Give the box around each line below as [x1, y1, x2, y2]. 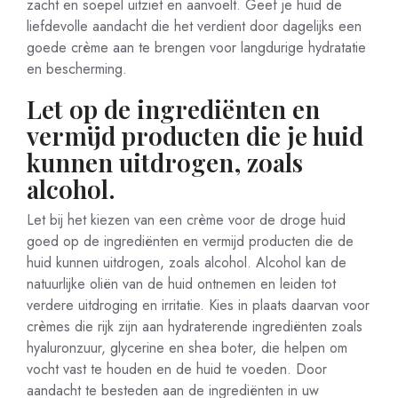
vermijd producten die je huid [27, 119, 363, 152]
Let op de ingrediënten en [27, 92, 320, 125]
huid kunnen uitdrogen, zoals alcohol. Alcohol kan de [27, 252, 346, 273]
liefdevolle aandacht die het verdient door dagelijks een [27, 16, 362, 36]
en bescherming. [27, 59, 127, 79]
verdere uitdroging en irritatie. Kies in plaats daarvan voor [27, 295, 370, 315]
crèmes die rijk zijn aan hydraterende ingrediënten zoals [27, 316, 362, 337]
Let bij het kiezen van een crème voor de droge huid [27, 210, 346, 230]
